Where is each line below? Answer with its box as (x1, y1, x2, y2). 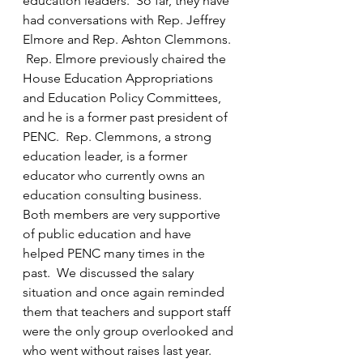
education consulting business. (23, 187, 208, 203)
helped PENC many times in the (23, 246, 208, 261)
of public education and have (23, 226, 194, 241)
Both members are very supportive (23, 207, 224, 222)
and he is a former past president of (23, 109, 231, 125)
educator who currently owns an (23, 168, 208, 183)
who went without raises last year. (23, 343, 218, 358)
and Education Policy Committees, (23, 90, 224, 105)
